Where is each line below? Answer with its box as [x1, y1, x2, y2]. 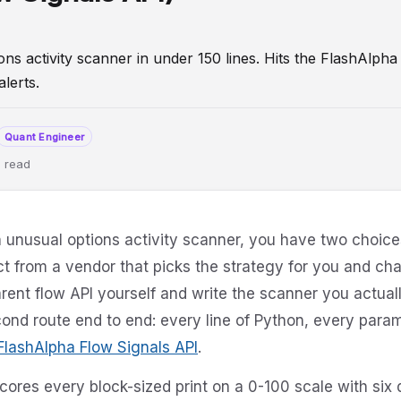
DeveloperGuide [55, 197, 164, 216]
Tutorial [198, 197, 250, 216]
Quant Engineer [4, 130, 85, 143]
